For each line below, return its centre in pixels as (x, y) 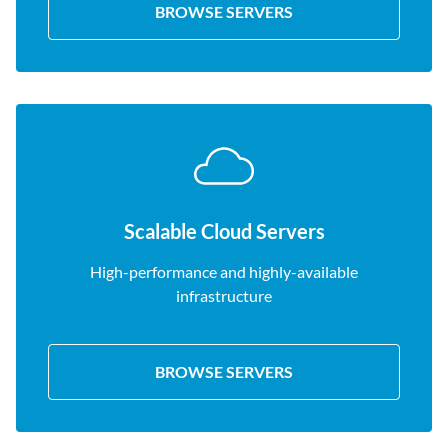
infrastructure (224, 295)
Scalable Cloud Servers (224, 231)
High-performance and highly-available (224, 271)
